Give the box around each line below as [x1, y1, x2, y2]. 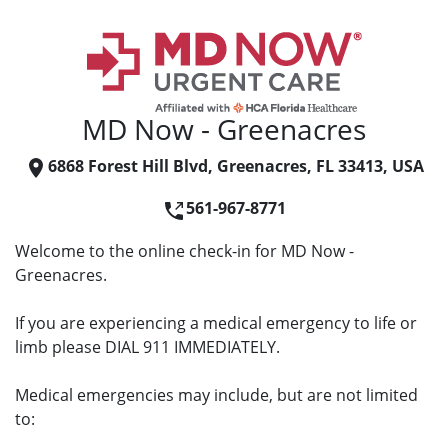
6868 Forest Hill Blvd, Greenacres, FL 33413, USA [48, 155, 424, 177]
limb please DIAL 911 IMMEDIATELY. [15, 335, 280, 358]
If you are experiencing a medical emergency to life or [15, 311, 417, 334]
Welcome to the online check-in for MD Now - [15, 239, 354, 262]
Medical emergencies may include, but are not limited [15, 383, 418, 406]
